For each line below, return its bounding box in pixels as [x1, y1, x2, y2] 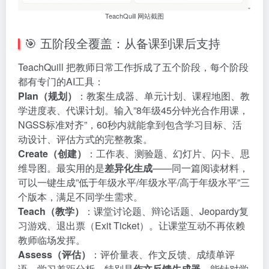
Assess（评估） [18, 247, 91, 262]
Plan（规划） [18, 89, 77, 103]
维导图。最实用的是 [18, 161, 104, 175]
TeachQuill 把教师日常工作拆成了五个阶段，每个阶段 [18, 60, 249, 74]
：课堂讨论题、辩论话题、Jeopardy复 [84, 204, 249, 219]
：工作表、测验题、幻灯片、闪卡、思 [86, 147, 250, 161]
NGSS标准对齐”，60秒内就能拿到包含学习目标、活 [18, 118, 242, 132]
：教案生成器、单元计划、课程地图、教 [77, 89, 250, 103]
